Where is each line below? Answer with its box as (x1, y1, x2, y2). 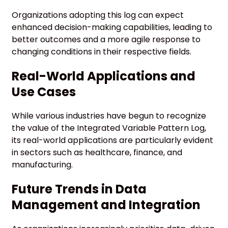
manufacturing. (12, 159, 73, 171)
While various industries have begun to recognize (12, 110, 206, 122)
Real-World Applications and (12, 68, 195, 85)
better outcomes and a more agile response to (12, 34, 201, 46)
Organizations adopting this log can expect (12, 9, 184, 21)
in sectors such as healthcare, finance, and (12, 147, 182, 159)
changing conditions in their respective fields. (12, 46, 191, 58)
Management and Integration (12, 196, 201, 214)
